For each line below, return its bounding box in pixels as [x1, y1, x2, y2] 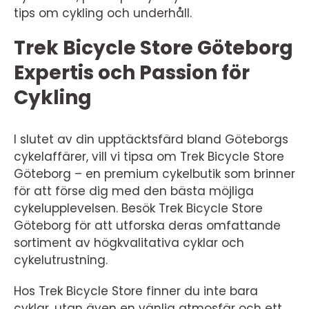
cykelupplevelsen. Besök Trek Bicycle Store [14, 199, 263, 217]
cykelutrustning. [14, 251, 108, 268]
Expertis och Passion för [14, 59, 250, 86]
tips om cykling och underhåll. [14, 4, 192, 21]
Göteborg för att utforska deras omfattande [14, 217, 281, 234]
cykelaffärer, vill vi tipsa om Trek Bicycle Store [14, 148, 284, 165]
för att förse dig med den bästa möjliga [14, 182, 254, 199]
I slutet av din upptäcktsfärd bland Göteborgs [14, 130, 288, 148]
